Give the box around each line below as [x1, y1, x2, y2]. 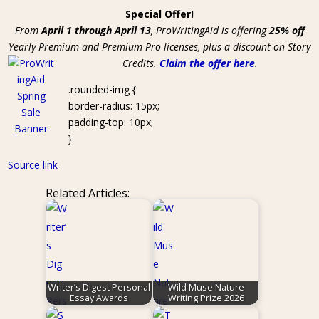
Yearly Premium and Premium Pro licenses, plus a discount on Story [9, 40, 310, 53]
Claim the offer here [159, 56, 255, 70]
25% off [268, 23, 305, 37]
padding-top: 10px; [68, 115, 154, 129]
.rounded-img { [68, 83, 137, 96]
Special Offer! [125, 7, 194, 21]
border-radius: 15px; [68, 99, 160, 113]
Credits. [122, 56, 159, 70]
